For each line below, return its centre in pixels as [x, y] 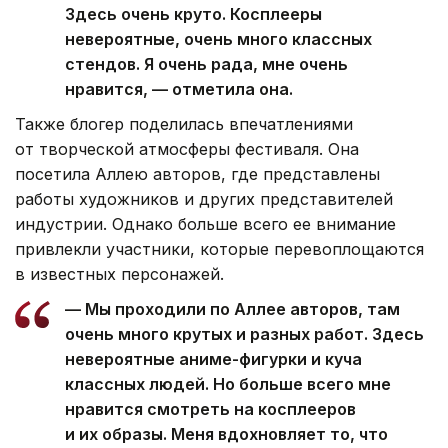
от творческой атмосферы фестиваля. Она [187, 149]
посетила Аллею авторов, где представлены [197, 174]
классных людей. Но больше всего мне [228, 384]
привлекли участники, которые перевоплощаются [219, 249]
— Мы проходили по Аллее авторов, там [232, 309]
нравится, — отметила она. [179, 89]
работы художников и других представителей [204, 199]
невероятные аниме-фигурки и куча [213, 359]
